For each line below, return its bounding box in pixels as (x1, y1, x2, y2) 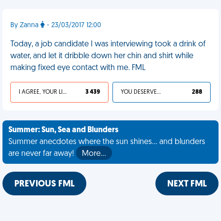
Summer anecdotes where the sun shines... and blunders (8, 138, 205, 146)
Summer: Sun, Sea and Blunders (8, 126, 118, 134)
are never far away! (8, 150, 76, 158)
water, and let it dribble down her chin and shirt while (10, 52, 193, 60)
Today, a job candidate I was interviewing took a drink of (10, 40, 206, 48)
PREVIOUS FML (14, 180, 74, 189)
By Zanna (10, 22, 40, 29)
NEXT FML (167, 180, 207, 189)
